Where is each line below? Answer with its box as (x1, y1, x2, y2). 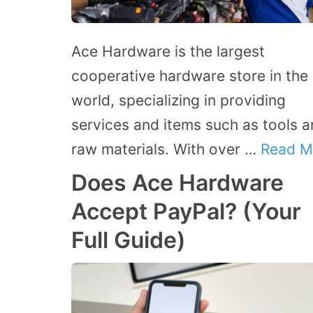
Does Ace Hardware (71, 168, 284, 196)
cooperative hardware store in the (71, 66, 308, 85)
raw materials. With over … (71, 140, 261, 158)
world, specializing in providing (71, 91, 286, 109)
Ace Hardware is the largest (71, 42, 265, 60)
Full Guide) (71, 226, 186, 254)
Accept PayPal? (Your (71, 197, 301, 225)
